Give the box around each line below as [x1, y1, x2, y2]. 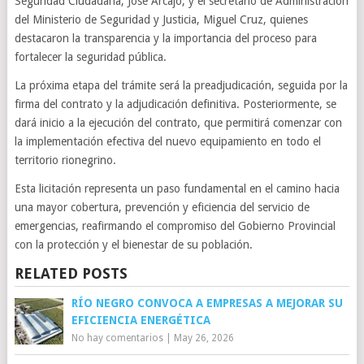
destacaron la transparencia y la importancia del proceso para [14, 32, 317, 45]
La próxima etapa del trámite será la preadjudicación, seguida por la [14, 79, 348, 92]
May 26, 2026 [173, 332, 234, 344]
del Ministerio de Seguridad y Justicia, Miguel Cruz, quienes [14, 13, 308, 26]
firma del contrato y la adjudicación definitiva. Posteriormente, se [14, 97, 336, 110]
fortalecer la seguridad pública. [14, 50, 167, 63]
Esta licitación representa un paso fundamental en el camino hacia [14, 182, 340, 195]
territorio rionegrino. [14, 154, 116, 167]
